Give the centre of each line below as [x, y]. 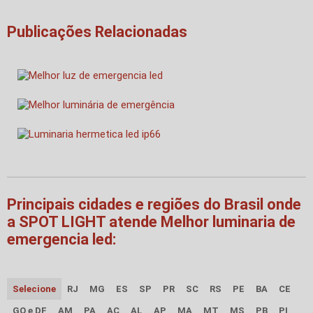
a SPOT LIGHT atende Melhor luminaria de [151, 222]
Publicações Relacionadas [97, 32]
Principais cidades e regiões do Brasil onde [154, 205]
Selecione [34, 289]
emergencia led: [61, 240]
